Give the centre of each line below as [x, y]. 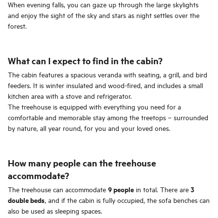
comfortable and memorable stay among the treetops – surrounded [108, 117]
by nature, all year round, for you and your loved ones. [89, 128]
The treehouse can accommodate [58, 189]
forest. [17, 26]
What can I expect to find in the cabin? [85, 61]
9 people [121, 189]
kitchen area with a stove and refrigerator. [70, 96]
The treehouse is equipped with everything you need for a [94, 107]
